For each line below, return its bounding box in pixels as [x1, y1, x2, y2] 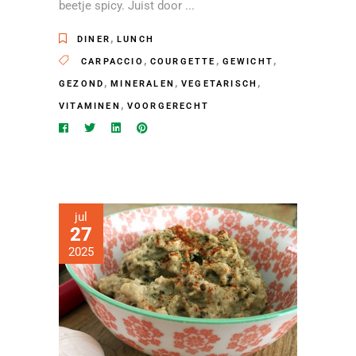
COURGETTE [149, 56, 216, 68]
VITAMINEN [59, 101, 121, 112]
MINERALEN [110, 79, 176, 90]
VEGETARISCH [181, 79, 258, 90]
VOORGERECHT [126, 101, 210, 112]
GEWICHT [222, 56, 274, 68]
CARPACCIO [81, 56, 144, 68]
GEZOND [59, 79, 105, 90]
